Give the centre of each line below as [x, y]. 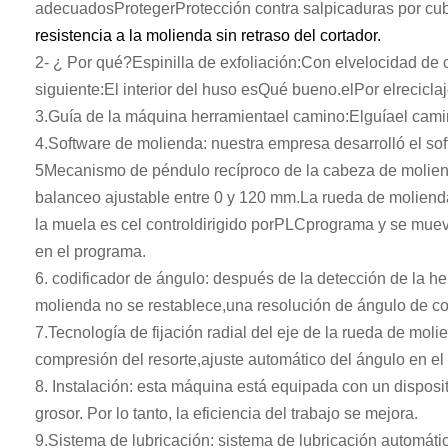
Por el [375, 89]
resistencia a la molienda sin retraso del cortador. [208, 35]
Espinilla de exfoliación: [216, 62]
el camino [310, 116]
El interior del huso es [181, 89]
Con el [324, 62]
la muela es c [82, 224]
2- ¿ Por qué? [83, 62]
